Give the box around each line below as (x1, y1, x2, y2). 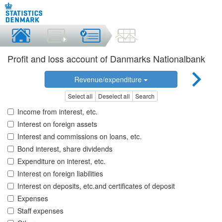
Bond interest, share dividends (17, 144, 112, 154)
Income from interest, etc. (17, 107, 98, 117)
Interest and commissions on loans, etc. (17, 131, 142, 142)
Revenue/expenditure (74, 74, 144, 84)
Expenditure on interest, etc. (17, 156, 106, 166)
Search (135, 92, 155, 101)
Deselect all (98, 92, 130, 101)
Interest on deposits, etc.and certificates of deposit (17, 181, 175, 191)
